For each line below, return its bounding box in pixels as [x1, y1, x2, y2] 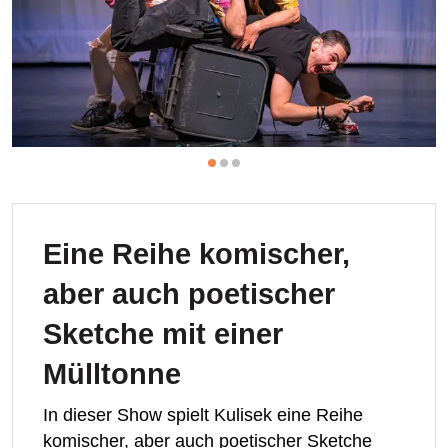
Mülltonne [43, 357, 181, 390]
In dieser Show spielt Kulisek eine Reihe [43, 404, 363, 425]
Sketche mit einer [43, 317, 283, 350]
